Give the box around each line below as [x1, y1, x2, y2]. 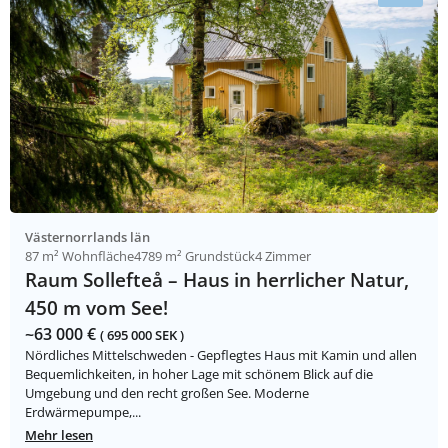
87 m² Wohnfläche [25, 247, 134, 266]
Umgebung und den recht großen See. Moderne [25, 384, 309, 403]
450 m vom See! [25, 294, 168, 322]
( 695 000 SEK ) [100, 326, 184, 345]
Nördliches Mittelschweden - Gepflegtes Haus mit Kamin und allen [25, 346, 417, 365]
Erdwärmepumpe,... [25, 403, 141, 422]
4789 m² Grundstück [134, 247, 255, 266]
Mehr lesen [25, 426, 93, 445]
